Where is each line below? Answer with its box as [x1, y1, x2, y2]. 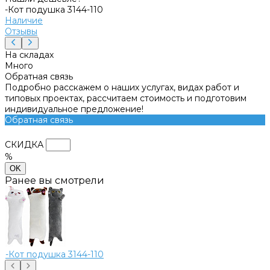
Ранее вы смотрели [5, 174, 104, 186]
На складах [5, 49, 54, 60]
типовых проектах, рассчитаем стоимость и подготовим [5, 92, 246, 104]
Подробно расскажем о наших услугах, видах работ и [5, 81, 239, 93]
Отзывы [5, 25, 37, 37]
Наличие [5, 14, 43, 26]
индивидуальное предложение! [5, 103, 143, 115]
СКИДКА [5, 139, 43, 150]
